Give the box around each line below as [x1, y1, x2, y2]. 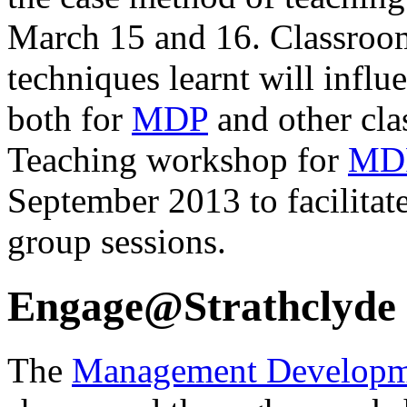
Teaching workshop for [7, 140, 348, 180]
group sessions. [7, 222, 226, 262]
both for [7, 99, 132, 139]
